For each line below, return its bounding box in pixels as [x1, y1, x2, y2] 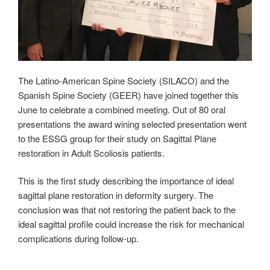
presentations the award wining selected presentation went [18, 117, 246, 130]
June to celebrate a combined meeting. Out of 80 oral [18, 102, 225, 116]
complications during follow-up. [18, 232, 139, 245]
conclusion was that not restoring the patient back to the [18, 203, 236, 216]
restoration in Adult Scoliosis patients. [18, 146, 165, 159]
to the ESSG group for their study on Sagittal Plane [18, 131, 216, 145]
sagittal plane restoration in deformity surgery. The [18, 189, 213, 202]
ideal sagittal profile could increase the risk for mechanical [18, 218, 244, 231]
